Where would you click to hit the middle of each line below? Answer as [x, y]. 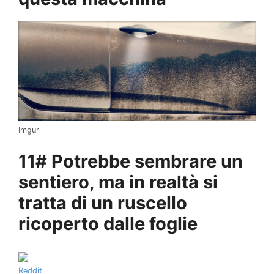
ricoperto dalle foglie [108, 224]
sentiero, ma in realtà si [118, 182]
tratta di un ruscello [103, 203]
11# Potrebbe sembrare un [131, 161]
